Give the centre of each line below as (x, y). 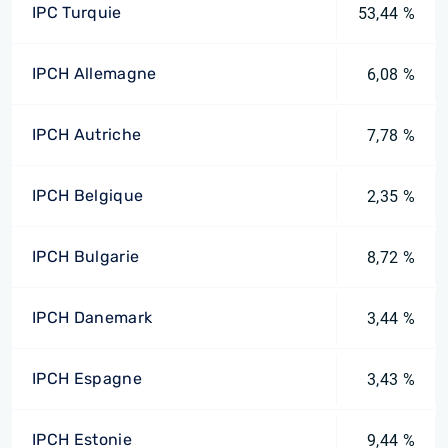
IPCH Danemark (92, 317)
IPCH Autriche (87, 134)
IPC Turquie (77, 12)
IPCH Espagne (87, 378)
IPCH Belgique (88, 195)
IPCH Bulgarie (86, 256)
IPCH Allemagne (94, 73)
